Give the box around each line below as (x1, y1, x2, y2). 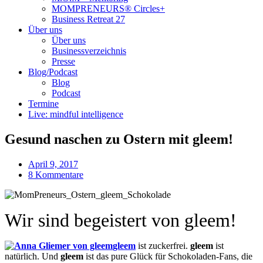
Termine (28, 99, 59, 109)
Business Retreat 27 (52, 14, 125, 24)
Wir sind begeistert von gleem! (5, 209, 237, 231)
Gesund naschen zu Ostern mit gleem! (5, 131, 233, 147)
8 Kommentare (28, 169, 83, 180)
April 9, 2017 (28, 159, 78, 169)
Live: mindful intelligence (28, 109, 123, 119)
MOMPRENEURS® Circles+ (52, 4, 165, 14)
